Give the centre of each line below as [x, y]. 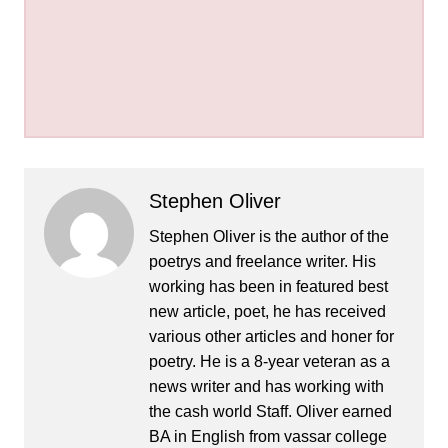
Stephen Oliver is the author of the [268, 237]
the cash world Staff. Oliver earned [270, 412]
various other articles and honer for [271, 337]
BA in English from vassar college [267, 437]
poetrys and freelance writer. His [262, 262]
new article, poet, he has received [267, 312]
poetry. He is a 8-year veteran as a [269, 362]
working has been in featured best [268, 287]
